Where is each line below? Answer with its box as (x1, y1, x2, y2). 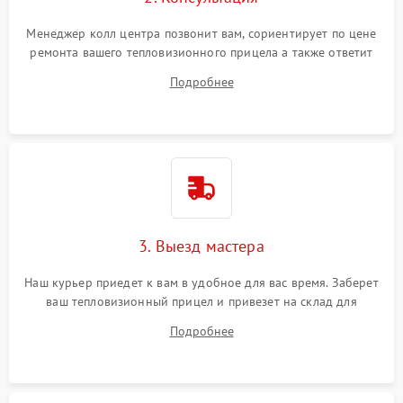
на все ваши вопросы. (139, 63, 264, 80)
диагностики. (164, 312, 239, 329)
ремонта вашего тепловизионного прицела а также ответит (30, 44, 373, 61)
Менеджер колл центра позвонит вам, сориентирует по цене (26, 25, 377, 42)
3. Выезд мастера (139, 236, 264, 257)
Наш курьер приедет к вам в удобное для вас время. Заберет (24, 274, 379, 291)
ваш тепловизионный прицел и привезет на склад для (46, 293, 357, 310)
